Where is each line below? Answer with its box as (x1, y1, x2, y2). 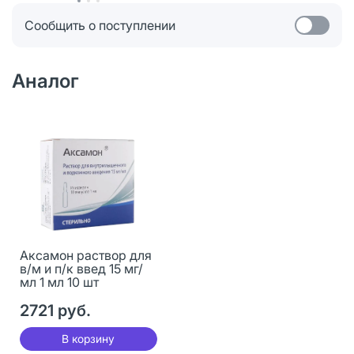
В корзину (62, 331, 115, 345)
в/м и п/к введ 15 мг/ (19, 260, 143, 277)
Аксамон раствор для (19, 247, 152, 263)
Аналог (12, 69, 79, 92)
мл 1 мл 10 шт (19, 273, 99, 290)
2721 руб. (19, 300, 91, 320)
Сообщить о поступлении (24, 17, 175, 33)
